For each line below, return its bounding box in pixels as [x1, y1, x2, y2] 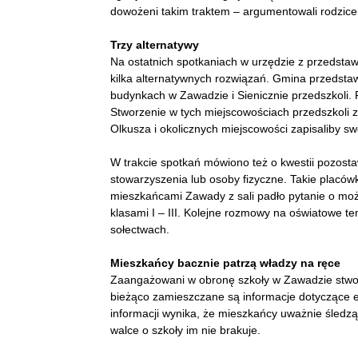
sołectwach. [110, 223, 173, 236]
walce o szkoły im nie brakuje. [110, 324, 261, 336]
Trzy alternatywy [110, 38, 199, 51]
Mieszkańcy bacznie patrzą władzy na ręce [110, 257, 340, 269]
